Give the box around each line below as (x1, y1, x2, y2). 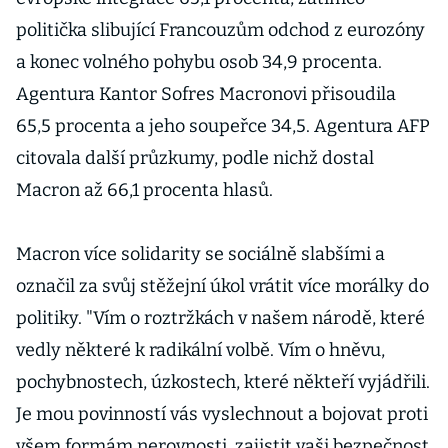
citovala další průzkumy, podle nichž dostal (16, 147, 374, 169)
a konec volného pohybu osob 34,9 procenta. (16, 51, 382, 73)
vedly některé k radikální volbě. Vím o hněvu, (16, 339, 385, 361)
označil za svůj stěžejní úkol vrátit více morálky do (16, 275, 429, 297)
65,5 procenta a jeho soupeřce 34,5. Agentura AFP (16, 115, 430, 137)
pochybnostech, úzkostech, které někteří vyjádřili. (16, 371, 430, 393)
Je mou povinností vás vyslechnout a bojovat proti (16, 403, 428, 425)
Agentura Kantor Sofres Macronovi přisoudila (16, 83, 396, 105)
